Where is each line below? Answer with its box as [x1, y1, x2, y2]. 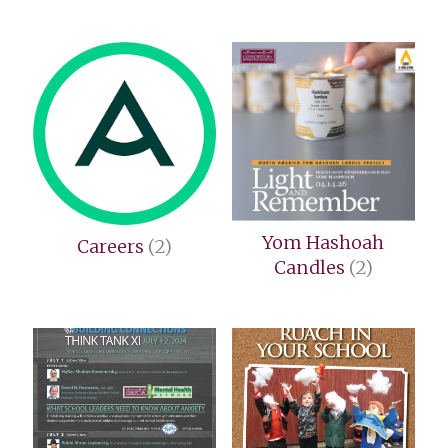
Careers [77, 235, 149, 259]
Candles [273, 256, 349, 280]
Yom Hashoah [262, 231, 385, 255]
